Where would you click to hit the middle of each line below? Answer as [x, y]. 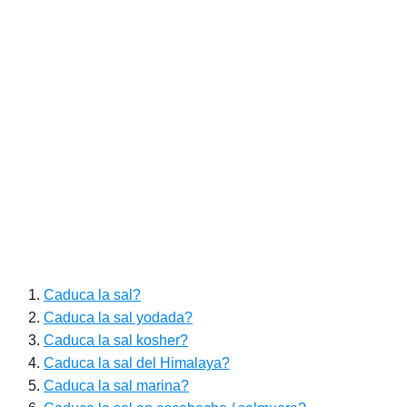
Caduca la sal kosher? [116, 341]
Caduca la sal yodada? [118, 318]
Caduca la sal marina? [116, 386]
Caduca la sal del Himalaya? [137, 363]
